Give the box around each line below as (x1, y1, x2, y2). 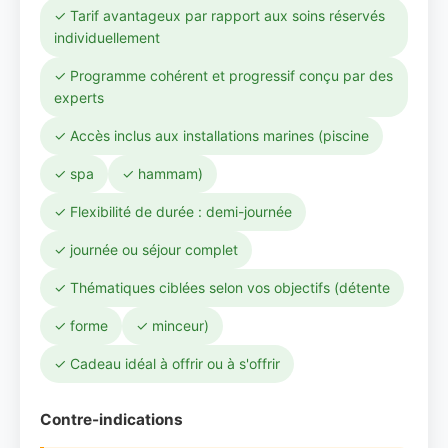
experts (54, 89, 104, 106)
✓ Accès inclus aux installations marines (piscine (54, 127, 369, 144)
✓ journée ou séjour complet (54, 241, 238, 258)
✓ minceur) (136, 317, 209, 334)
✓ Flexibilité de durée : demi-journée (54, 203, 292, 220)
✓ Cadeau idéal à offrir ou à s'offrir (54, 355, 280, 372)
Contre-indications (40, 410, 183, 429)
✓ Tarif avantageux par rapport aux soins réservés (54, 7, 385, 24)
